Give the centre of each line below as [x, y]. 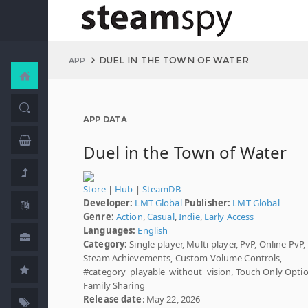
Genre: [99, 217]
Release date [113, 299]
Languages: [110, 230]
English [153, 230]
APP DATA [105, 119]
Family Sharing [114, 285]
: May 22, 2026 [171, 299]
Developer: [108, 203]
